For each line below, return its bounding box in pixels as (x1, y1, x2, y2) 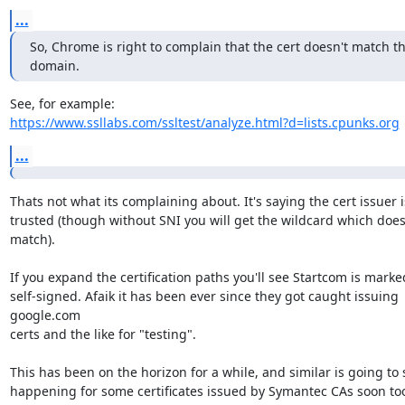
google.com (9, 306, 80, 324)
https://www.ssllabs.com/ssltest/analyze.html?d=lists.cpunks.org (9, 114, 400, 131)
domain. (29, 57, 80, 74)
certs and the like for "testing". (9, 325, 196, 343)
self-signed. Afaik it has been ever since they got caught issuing (9, 287, 399, 305)
